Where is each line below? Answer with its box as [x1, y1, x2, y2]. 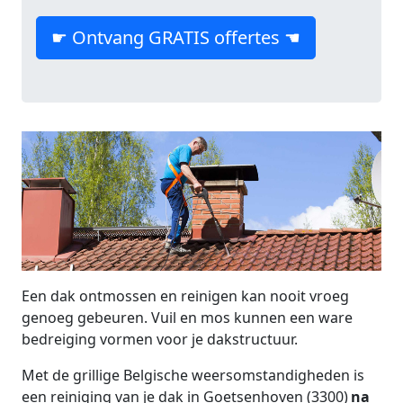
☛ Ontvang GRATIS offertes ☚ [51, 25, 300, 49]
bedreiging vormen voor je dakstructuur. [22, 328, 298, 349]
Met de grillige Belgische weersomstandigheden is [22, 364, 364, 385]
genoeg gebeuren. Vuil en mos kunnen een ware [22, 307, 353, 327]
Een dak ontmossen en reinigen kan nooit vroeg [22, 285, 349, 306]
